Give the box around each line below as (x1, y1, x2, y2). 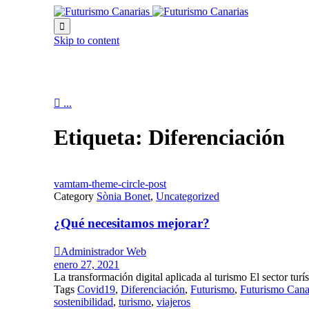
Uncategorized (156, 190, 219, 202)
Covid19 (77, 283, 115, 296)
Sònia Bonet (97, 190, 150, 202)
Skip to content (54, 34, 119, 46)
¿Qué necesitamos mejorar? (54, 215, 210, 230)
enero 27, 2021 (54, 259, 119, 271)
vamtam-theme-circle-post (54, 177, 166, 190)
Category (54, 190, 97, 202)
